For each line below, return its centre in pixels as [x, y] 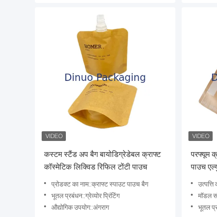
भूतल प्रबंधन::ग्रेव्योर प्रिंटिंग [85, 196]
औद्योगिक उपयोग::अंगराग [80, 208]
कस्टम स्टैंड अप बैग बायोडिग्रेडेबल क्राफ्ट [102, 155]
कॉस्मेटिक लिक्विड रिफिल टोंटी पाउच [96, 167]
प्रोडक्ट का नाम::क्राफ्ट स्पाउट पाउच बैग [100, 184]
